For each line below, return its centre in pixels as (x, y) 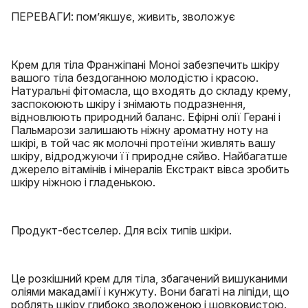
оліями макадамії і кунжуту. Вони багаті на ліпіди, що (150, 291)
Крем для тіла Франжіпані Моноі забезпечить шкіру (145, 65)
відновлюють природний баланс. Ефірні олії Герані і (146, 117)
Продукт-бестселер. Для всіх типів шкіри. (121, 230)
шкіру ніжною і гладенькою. (83, 182)
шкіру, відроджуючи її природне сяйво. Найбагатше (149, 156)
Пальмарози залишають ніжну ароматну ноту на (140, 130)
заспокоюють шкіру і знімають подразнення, (128, 104)
